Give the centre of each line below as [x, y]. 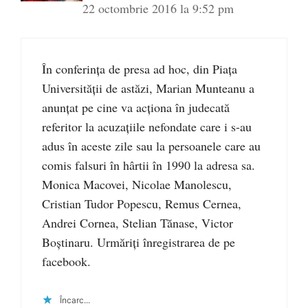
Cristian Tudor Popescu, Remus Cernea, [142, 203]
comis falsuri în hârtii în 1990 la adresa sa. [148, 165]
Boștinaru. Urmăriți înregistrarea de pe [139, 242]
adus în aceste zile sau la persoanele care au [151, 145]
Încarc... [75, 300]
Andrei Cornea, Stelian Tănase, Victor [137, 222]
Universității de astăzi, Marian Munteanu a [148, 88]
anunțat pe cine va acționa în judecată [136, 107]
